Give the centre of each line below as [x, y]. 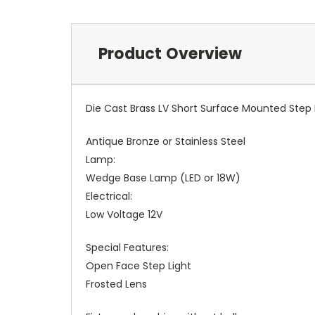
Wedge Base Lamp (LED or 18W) [163, 178]
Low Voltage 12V [124, 214]
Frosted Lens [116, 284]
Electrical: [109, 196]
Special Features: [127, 247]
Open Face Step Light [139, 265]
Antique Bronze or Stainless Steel [166, 141]
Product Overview [170, 53]
